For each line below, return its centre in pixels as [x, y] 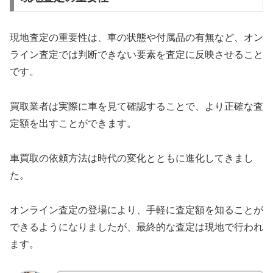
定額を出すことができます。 [73, 124]
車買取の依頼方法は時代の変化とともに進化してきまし [132, 158]
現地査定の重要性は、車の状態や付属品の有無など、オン [136, 38]
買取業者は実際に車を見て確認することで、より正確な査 [136, 107]
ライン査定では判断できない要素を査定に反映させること [136, 55]
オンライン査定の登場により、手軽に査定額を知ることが [136, 210]
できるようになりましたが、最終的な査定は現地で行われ [136, 227]
